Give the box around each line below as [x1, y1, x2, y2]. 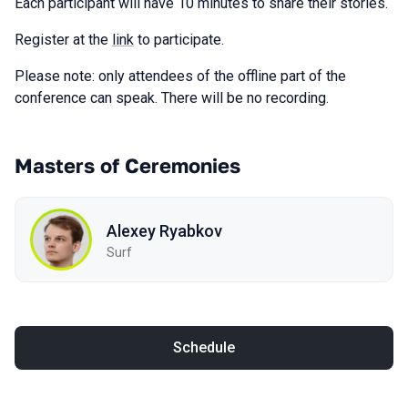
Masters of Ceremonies [15, 153, 240, 178]
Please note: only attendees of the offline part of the [15, 67, 346, 85]
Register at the [15, 31, 112, 48]
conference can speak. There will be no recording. [15, 89, 329, 107]
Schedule [173, 339, 235, 356]
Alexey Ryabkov [107, 220, 222, 240]
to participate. [134, 31, 224, 48]
